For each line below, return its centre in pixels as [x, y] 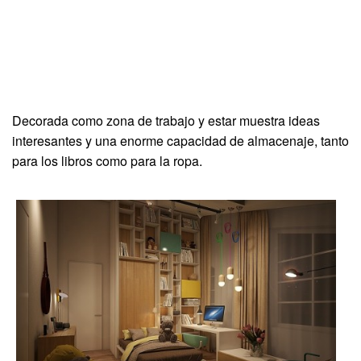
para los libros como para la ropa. [107, 160]
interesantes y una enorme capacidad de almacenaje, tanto [180, 140]
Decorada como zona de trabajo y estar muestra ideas [166, 120]
